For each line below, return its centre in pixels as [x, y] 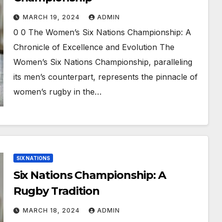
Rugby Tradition [56, 191]
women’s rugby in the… [57, 92]
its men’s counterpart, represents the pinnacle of [105, 77]
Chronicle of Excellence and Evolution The [94, 47]
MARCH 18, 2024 [52, 210]
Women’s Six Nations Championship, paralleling [103, 62]
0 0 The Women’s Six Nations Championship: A [102, 32]
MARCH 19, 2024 [52, 17]
